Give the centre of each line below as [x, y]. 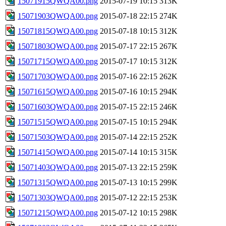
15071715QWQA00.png [58, 61]
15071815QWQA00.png [58, 31]
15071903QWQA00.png [58, 16]
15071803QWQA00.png [58, 46]
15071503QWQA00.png [58, 137]
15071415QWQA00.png [58, 152]
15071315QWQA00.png [58, 182]
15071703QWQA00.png [58, 76]
